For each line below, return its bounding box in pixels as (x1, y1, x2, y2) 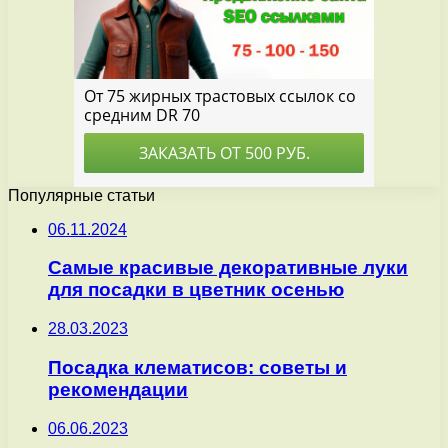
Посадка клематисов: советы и (48, 356, 347, 378)
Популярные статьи (8, 186, 155, 204)
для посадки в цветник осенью (48, 279, 344, 301)
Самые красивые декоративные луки (48, 257, 408, 279)
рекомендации (48, 378, 188, 400)
